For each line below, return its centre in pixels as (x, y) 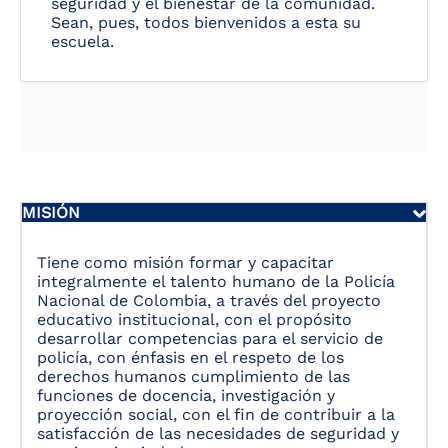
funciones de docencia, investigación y (186, 396)
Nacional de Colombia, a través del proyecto (209, 301)
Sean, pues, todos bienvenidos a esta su (206, 23)
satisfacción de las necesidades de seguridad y (218, 434)
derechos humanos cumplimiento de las (193, 377)
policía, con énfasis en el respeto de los (190, 358)
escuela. (82, 42)
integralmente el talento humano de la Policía (216, 282)
